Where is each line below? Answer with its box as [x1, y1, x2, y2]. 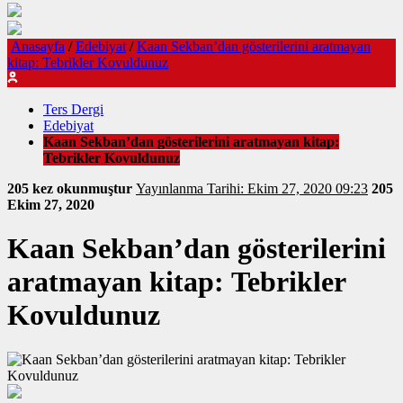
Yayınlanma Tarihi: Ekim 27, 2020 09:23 [207, 181, 368, 196]
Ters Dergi [43, 102, 103, 117]
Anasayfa [11, 39, 65, 54]
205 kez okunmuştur [7, 181, 136, 196]
